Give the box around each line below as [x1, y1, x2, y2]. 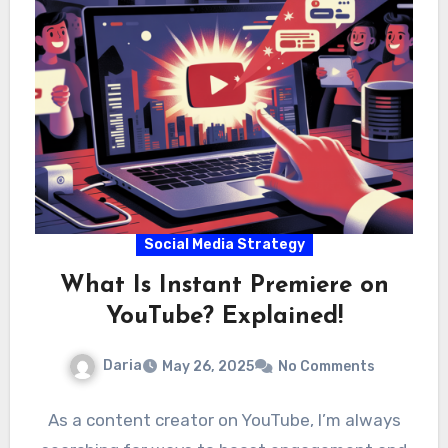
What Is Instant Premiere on [59, 274, 389, 299]
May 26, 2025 [162, 358, 254, 376]
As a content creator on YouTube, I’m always [47, 410, 401, 431]
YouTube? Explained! [105, 305, 343, 330]
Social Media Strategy [143, 236, 305, 254]
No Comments [278, 358, 375, 376]
